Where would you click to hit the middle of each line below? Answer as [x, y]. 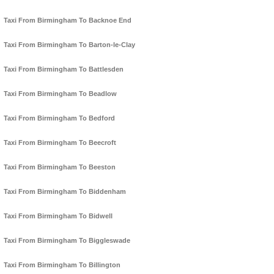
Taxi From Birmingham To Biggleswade [67, 241]
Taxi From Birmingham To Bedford [59, 118]
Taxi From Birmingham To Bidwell [58, 216]
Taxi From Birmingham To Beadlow [60, 94]
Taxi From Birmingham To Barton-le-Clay [69, 45]
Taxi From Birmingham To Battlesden [64, 69]
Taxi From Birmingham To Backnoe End [68, 20]
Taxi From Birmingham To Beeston [60, 167]
